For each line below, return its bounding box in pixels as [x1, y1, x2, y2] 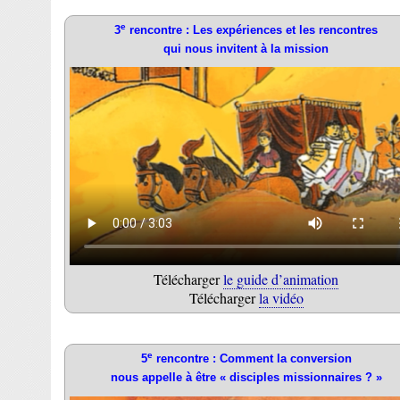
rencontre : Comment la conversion [152, 352, 352, 366]
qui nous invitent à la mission [163, 41, 329, 55]
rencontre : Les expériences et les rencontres [126, 22, 378, 37]
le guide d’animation [223, 270, 338, 289]
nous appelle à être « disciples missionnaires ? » [110, 371, 382, 385]
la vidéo [258, 288, 304, 308]
